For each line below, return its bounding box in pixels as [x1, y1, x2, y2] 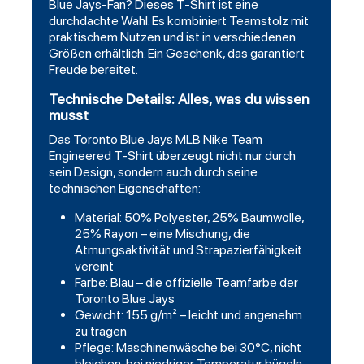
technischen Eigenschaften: [49, 180, 201, 197]
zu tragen [75, 323, 127, 340]
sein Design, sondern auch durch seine [49, 164, 258, 180]
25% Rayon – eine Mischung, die [75, 226, 250, 242]
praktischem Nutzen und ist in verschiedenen [49, 29, 296, 45]
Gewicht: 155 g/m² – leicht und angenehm [75, 307, 302, 323]
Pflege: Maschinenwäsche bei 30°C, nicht [75, 340, 301, 356]
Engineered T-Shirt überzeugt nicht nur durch [49, 148, 296, 164]
